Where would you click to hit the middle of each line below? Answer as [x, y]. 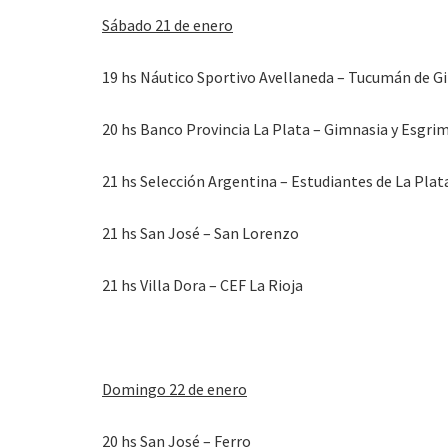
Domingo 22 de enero [174, 388]
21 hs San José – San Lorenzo [200, 232]
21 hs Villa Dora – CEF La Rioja [202, 284]
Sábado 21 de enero [167, 24]
